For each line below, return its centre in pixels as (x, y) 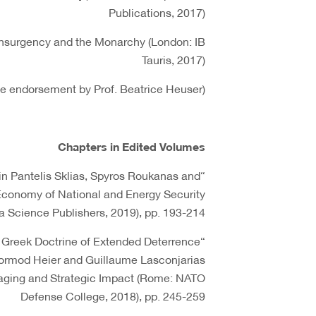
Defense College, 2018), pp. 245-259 (113, 295)
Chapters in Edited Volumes (132, 146)
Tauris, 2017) (174, 59)
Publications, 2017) (157, 12)
